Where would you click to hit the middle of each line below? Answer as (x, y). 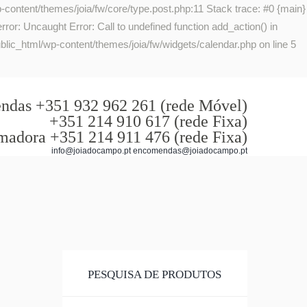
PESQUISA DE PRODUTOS (154, 275)
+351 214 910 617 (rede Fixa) (148, 121)
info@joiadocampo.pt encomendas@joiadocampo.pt (149, 151)
